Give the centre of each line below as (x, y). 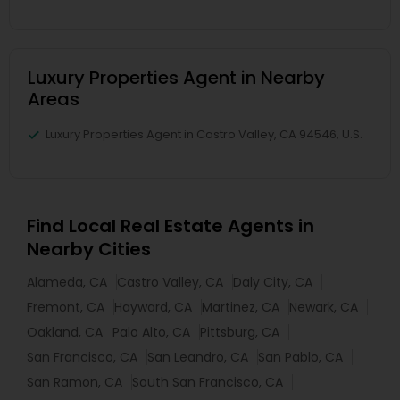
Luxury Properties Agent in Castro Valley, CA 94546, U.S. (204, 134)
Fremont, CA (66, 307)
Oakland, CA (65, 332)
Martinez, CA (241, 307)
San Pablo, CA (300, 357)
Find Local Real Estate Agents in (171, 226)
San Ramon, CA (75, 382)
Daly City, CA (273, 282)
